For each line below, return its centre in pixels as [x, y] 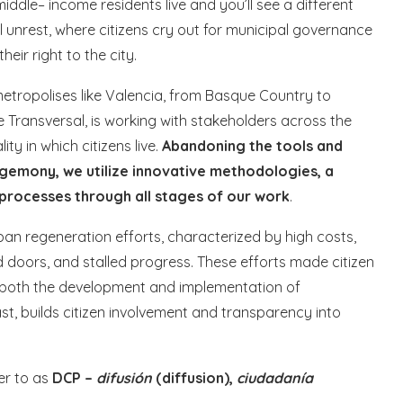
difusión [124, 378]
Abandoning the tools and [252, 146]
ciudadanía [275, 378]
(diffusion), [194, 378]
